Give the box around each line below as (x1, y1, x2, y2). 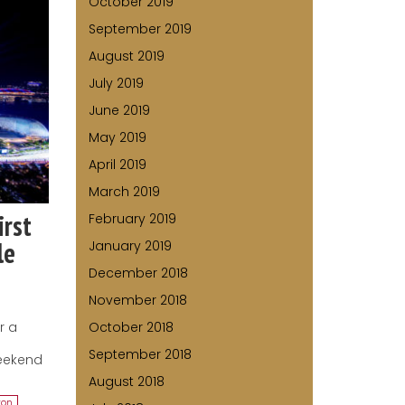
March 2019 (88, 183, 160, 202)
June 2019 (88, 101, 150, 120)
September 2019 (88, 20, 192, 39)
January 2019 (88, 237, 172, 256)
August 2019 (88, 47, 165, 66)
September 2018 (88, 345, 192, 364)
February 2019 (88, 210, 176, 229)
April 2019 (88, 155, 146, 174)
